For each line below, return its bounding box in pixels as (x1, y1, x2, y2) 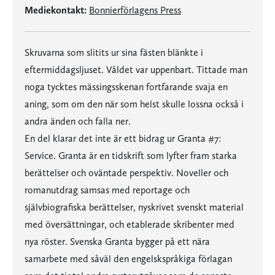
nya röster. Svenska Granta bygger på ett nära (25, 236, 210, 247)
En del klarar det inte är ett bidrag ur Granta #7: (25, 133, 221, 144)
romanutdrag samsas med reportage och (25, 184, 190, 196)
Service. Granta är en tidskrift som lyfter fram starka (25, 150, 237, 161)
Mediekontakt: (25, 4, 87, 16)
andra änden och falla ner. (25, 115, 131, 127)
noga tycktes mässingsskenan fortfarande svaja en (25, 81, 228, 93)
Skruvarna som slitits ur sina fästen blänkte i (25, 47, 203, 58)
